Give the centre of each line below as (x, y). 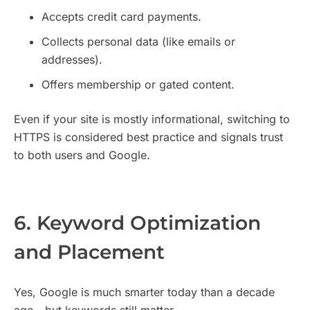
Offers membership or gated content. (138, 85)
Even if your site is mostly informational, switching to (152, 119)
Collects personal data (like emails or (138, 42)
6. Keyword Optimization (137, 223)
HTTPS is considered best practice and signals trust (148, 137)
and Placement (89, 252)
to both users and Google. (82, 155)
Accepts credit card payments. (121, 17)
